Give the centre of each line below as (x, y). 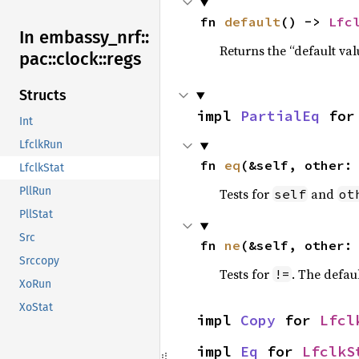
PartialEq (280, 116)
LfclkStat (42, 168)
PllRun (35, 192)
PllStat (36, 215)
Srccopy (39, 261)
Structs (43, 96)
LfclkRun (41, 145)
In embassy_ (68, 38)
